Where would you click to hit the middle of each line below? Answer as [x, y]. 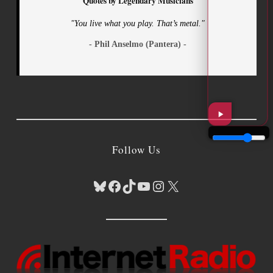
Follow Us [136, 150]
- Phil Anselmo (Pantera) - [138, 44]
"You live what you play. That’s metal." [138, 23]
